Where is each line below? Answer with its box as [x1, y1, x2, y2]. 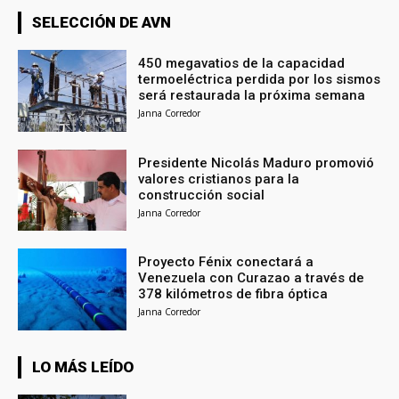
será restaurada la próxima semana [138, 86, 366, 103]
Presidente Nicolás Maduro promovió [138, 154, 375, 171]
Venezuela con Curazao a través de [138, 270, 365, 287]
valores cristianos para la [138, 170, 300, 187]
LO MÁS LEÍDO [32, 358, 134, 377]
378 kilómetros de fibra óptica [138, 286, 329, 303]
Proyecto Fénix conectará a [138, 254, 314, 271]
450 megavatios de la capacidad [138, 54, 346, 71]
